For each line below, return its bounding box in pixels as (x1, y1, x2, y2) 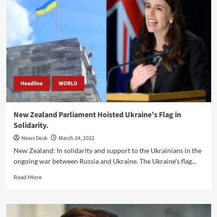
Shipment (41, 50, 66, 58)
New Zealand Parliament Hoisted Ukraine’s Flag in (13, 109, 181, 120)
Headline (20, 79, 43, 88)
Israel (41, 13, 55, 21)
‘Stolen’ (41, 31, 61, 39)
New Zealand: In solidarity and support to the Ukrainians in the (13, 146, 201, 155)
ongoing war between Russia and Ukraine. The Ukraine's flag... (13, 156, 196, 165)
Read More (13, 173, 42, 181)
